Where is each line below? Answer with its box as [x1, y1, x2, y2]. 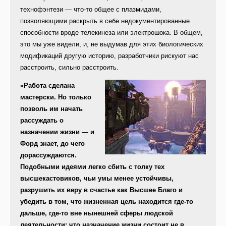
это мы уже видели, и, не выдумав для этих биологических [20, 40, 203, 48]
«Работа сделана [20, 82, 75, 90]
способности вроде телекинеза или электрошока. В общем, [20, 29, 203, 37]
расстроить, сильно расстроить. [20, 64, 119, 72]
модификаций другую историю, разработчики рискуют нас [20, 52, 199, 60]
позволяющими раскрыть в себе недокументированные [20, 17, 190, 25]
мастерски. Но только [20, 93, 91, 101]
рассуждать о [20, 117, 64, 125]
